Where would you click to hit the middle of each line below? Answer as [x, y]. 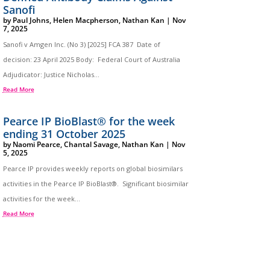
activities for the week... [41, 199]
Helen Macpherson [86, 20]
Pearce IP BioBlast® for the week [89, 121]
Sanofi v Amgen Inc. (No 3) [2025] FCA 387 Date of [81, 45]
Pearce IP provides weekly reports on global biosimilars [93, 169]
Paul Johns [31, 20]
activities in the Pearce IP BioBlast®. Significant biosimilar [96, 184]
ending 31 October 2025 [64, 134]
